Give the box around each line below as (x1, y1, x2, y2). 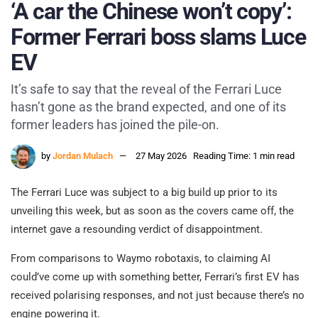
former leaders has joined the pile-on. (11, 117, 219, 133)
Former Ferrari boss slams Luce (11, 23, 306, 50)
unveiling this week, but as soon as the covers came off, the (11, 204, 294, 218)
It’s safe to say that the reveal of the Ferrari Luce (11, 82, 282, 97)
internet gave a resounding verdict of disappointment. (11, 223, 263, 236)
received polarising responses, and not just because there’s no (11, 289, 305, 302)
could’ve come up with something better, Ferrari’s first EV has (11, 270, 300, 284)
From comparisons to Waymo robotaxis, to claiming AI (11, 252, 270, 265)
